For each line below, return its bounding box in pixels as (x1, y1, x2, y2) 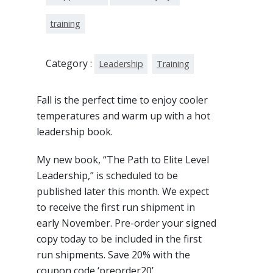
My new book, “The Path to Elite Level (37, 152, 209, 166)
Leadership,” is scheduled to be (37, 168, 178, 182)
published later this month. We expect (37, 184, 209, 198)
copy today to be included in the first (37, 232, 202, 246)
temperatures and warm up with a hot (37, 108, 210, 122)
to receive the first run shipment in (37, 200, 195, 214)
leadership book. (37, 124, 113, 138)
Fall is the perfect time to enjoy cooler (37, 93, 208, 107)
